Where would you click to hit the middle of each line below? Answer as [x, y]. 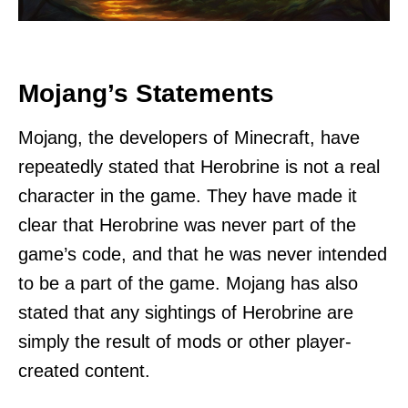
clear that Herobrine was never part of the [187, 224]
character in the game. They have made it [188, 195]
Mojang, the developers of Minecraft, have [189, 137]
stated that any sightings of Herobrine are [186, 312]
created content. [84, 370]
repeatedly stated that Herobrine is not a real [199, 166]
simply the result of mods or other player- [185, 341]
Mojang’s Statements [146, 93]
